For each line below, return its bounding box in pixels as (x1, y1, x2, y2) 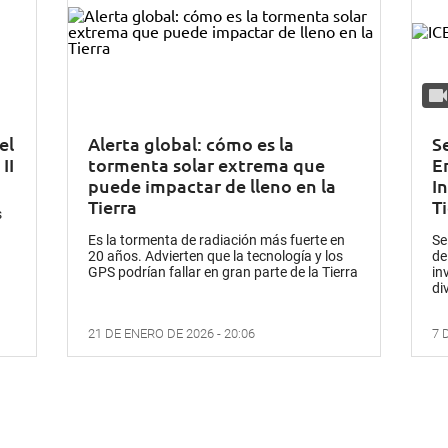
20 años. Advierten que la (88, 248, 248, 265)
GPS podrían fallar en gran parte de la (88, 264, 323, 281)
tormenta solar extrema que (88, 153, 326, 177)
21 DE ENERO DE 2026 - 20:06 (88, 326, 256, 342)
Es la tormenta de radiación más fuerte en (88, 232, 346, 249)
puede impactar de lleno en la (88, 174, 337, 198)
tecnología (247, 248, 313, 265)
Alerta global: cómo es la (88, 132, 295, 156)
